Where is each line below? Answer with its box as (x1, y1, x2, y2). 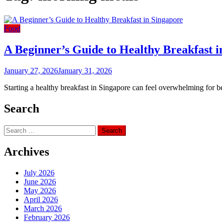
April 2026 (24, 195, 58, 204)
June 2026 (24, 177, 56, 186)
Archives (4, 145, 49, 159)
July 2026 (24, 168, 55, 177)
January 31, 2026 (58, 66, 112, 75)
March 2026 (24, 204, 62, 213)
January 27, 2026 (4, 66, 58, 75)
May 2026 (24, 186, 56, 195)
